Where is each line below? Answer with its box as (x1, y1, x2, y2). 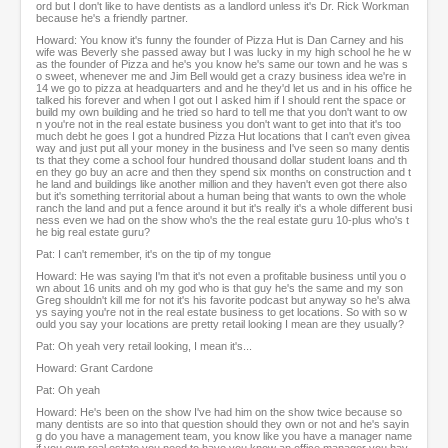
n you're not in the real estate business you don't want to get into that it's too (36, 118, 401, 131)
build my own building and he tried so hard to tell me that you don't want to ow (36, 106, 407, 119)
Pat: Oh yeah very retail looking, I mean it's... (36, 340, 252, 353)
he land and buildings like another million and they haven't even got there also (36, 178, 407, 191)
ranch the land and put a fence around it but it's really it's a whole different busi (36, 202, 412, 215)
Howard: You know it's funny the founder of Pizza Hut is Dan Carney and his (36, 34, 404, 47)
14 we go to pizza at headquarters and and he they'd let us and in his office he (36, 82, 412, 95)
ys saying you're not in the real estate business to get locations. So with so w (36, 306, 407, 319)
